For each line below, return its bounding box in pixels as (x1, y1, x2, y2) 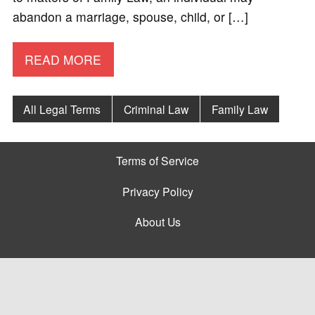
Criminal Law (124, 101, 189, 117)
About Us (134, 213, 181, 229)
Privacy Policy (122, 183, 193, 199)
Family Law (211, 101, 268, 117)
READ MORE (25, 50, 102, 68)
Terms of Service (116, 153, 199, 169)
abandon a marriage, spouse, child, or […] (12, 8, 248, 26)
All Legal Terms (23, 101, 101, 117)
